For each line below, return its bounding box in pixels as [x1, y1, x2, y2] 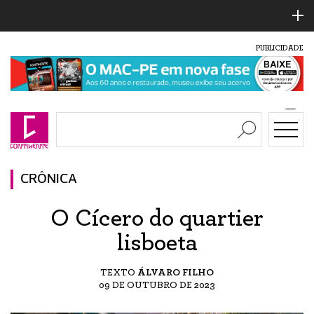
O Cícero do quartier [50, 206, 264, 231]
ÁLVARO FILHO [137, 267, 214, 278]
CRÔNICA [20, 172, 77, 186]
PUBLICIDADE [256, 44, 303, 52]
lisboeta [116, 231, 198, 255]
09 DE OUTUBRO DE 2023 [99, 280, 215, 290]
